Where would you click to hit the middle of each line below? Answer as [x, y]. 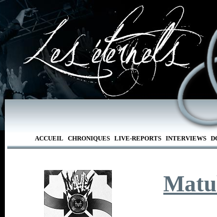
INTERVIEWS [186, 138]
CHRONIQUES [89, 138]
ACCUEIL [49, 138]
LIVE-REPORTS [138, 138]
